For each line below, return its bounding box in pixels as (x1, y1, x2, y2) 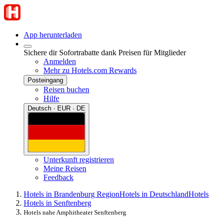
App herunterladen (24, 31, 82, 39)
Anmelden (43, 57, 76, 66)
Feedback (43, 173, 74, 182)
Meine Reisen (43, 164, 86, 173)
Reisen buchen (43, 85, 89, 94)
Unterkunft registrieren (43, 155, 114, 164)
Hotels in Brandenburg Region (24, 189, 119, 198)
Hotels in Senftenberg (24, 198, 91, 207)
